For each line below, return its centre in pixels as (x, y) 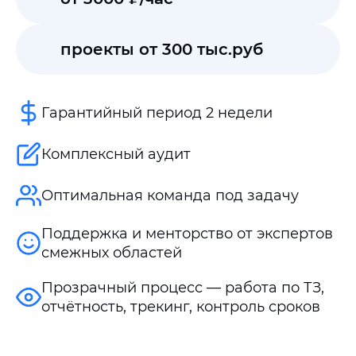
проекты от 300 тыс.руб (162, 49)
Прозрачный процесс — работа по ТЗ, (183, 288)
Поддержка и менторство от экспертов (187, 234)
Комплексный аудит (116, 154)
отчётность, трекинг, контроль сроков (181, 307)
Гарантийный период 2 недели (157, 113)
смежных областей (112, 253)
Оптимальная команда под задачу (170, 195)
